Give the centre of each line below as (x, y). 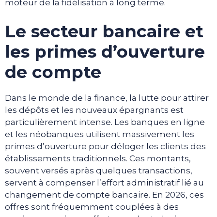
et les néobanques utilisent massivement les (100, 134)
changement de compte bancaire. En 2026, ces (104, 194)
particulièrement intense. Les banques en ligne (105, 122)
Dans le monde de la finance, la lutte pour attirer (107, 98)
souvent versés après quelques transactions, (99, 170)
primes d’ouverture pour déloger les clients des (105, 146)
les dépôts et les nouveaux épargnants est (94, 110)
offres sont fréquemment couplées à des (92, 207)
